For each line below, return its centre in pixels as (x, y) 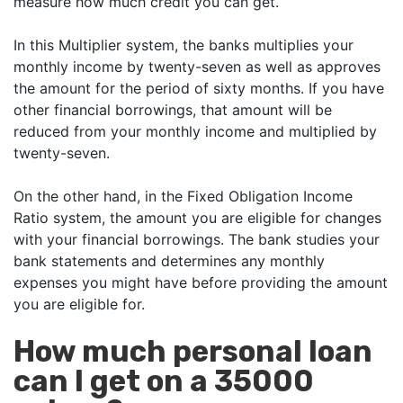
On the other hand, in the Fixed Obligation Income (183, 197)
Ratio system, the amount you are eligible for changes (197, 218)
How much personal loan (193, 352)
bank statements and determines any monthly (169, 261)
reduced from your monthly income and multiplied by (195, 132)
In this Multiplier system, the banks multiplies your (184, 45)
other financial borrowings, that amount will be (173, 110)
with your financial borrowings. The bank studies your (197, 240)
